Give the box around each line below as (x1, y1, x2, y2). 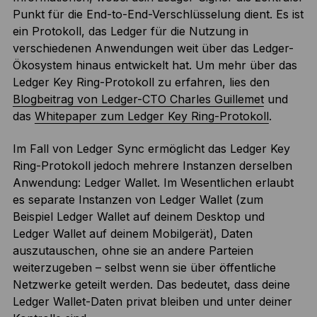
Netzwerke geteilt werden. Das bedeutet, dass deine (12, 277, 290, 292)
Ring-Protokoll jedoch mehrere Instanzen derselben (12, 158, 292, 173)
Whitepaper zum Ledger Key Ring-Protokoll (34, 109, 269, 124)
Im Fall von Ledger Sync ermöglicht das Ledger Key (12, 142, 290, 156)
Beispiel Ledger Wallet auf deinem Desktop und (12, 209, 265, 224)
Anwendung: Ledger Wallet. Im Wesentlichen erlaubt (12, 175, 294, 190)
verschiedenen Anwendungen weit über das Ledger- (12, 41, 294, 56)
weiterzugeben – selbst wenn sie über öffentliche (12, 260, 276, 275)
